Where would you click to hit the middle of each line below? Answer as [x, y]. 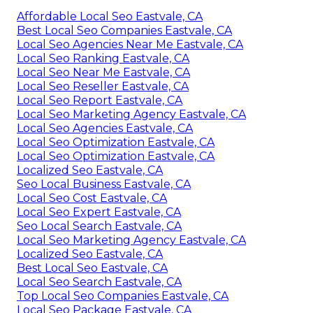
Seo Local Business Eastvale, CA [104, 184]
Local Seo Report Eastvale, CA [100, 100]
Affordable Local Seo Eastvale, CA [110, 16]
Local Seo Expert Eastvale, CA [99, 212]
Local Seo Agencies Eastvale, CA [105, 128]
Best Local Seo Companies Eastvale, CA [124, 30]
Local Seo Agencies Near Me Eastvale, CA [130, 44]
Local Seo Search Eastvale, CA [99, 282]
